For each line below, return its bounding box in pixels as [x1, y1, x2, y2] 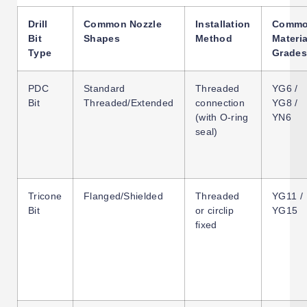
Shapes [84, 32, 120, 44]
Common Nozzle [84, 18, 162, 29]
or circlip [195, 204, 234, 216]
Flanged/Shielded [84, 190, 163, 201]
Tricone [28, 190, 62, 201]
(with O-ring [195, 111, 249, 123]
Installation [195, 18, 251, 29]
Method [195, 32, 232, 44]
